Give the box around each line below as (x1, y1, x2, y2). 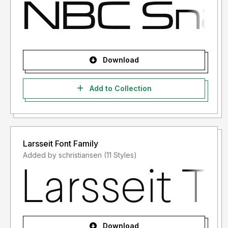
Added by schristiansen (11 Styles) (104, 151, 137, 160)
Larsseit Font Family (23, 138, 98, 149)
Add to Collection (87, 84, 152, 93)
